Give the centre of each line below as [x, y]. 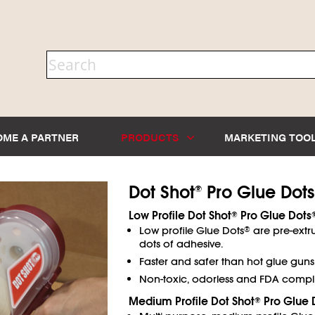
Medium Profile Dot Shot [191, 301]
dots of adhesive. [181, 244]
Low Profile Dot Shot [180, 216]
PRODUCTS [152, 136]
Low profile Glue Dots [191, 230]
